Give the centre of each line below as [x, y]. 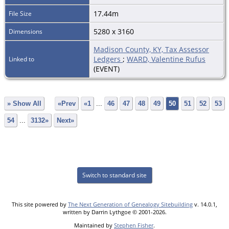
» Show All [24, 104]
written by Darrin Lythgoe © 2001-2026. [114, 212]
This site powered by [40, 204]
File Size [20, 13]
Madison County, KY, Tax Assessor [151, 49]
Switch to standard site [114, 175]
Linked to [21, 59]
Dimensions [26, 31]
